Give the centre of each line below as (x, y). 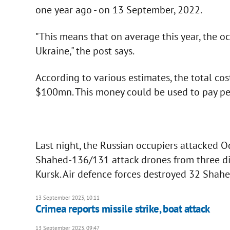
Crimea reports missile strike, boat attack (122, 209)
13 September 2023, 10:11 (67, 198)
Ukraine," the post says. (85, 51)
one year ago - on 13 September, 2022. (119, 10)
